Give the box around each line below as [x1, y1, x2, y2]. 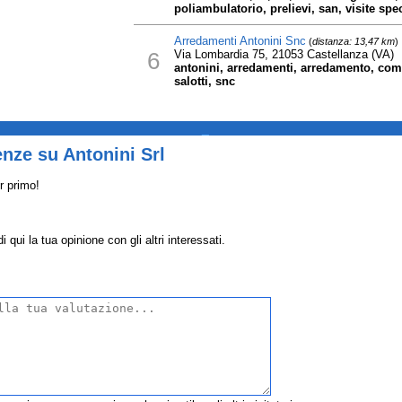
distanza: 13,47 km [311, 36, 395, 47]
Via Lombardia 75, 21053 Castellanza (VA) [173, 48, 394, 61]
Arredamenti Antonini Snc [173, 34, 306, 48]
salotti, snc [173, 74, 235, 88]
